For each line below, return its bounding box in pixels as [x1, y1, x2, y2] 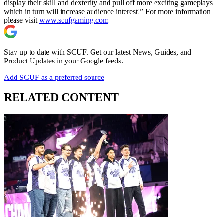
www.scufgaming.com [39, 15, 108, 24]
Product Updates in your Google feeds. [4, 56, 123, 65]
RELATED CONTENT [4, 91, 119, 104]
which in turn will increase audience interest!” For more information [4, 7, 211, 15]
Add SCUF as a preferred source [4, 73, 104, 81]
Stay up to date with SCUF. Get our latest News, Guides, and [4, 47, 191, 56]
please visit [4, 15, 39, 24]
